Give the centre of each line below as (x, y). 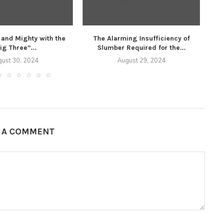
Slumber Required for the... (141, 48)
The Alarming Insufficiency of (141, 38)
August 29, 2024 (141, 61)
